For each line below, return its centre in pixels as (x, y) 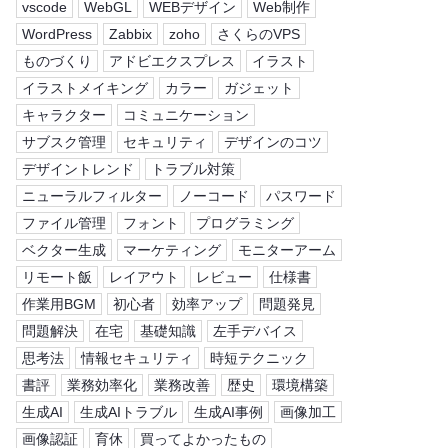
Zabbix (130, 33)
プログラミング (245, 222)
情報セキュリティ (137, 357)
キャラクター (64, 114)
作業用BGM (59, 303)
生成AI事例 (228, 411)
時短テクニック (259, 357)
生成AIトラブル (128, 411)
